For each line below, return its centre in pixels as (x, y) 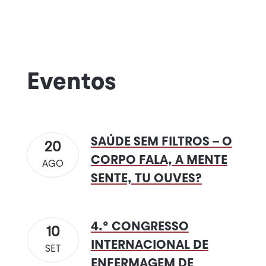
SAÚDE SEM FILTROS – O (161, 142)
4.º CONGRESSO (140, 227)
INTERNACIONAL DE (149, 245)
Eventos (71, 82)
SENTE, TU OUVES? (146, 179)
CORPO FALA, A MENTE (159, 160)
